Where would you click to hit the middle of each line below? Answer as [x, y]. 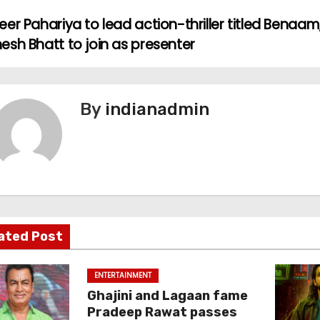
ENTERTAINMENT [122, 275]
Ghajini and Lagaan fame [167, 296]
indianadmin [157, 109]
